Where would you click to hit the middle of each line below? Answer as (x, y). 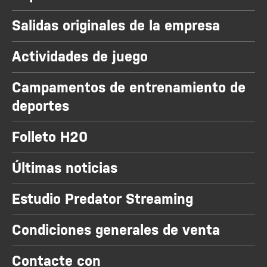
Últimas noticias (65, 168)
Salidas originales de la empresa (116, 26)
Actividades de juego (80, 57)
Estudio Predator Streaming (103, 199)
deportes (41, 106)
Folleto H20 (50, 137)
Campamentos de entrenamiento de (129, 88)
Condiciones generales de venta (116, 230)
